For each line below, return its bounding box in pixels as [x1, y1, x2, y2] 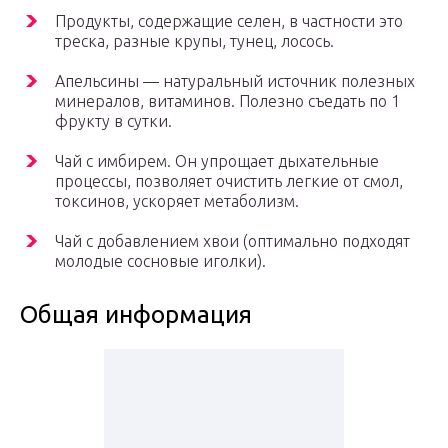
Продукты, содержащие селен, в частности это [55, 12, 403, 31]
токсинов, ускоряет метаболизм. [55, 192, 299, 211]
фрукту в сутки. [55, 112, 172, 131]
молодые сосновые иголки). [55, 252, 266, 271]
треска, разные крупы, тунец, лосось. [55, 32, 334, 51]
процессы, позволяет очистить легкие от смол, [55, 172, 403, 191]
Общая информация [20, 301, 252, 329]
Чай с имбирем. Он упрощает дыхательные [55, 152, 379, 171]
